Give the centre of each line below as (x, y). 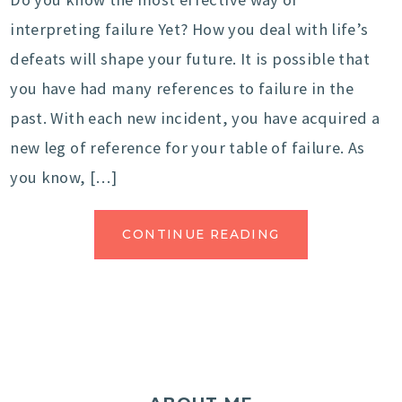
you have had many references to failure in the (182, 89)
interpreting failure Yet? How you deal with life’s (189, 30)
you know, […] (63, 178)
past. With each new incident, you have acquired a (195, 118)
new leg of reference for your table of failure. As (188, 148)
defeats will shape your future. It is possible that (190, 59)
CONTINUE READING (201, 235)
